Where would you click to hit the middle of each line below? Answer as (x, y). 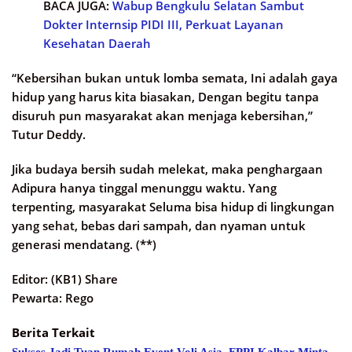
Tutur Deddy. (49, 135)
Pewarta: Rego (53, 298)
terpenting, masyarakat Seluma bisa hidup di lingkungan (173, 207)
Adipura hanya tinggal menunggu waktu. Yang (144, 188)
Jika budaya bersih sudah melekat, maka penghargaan (167, 169)
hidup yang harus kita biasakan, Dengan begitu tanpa (165, 97)
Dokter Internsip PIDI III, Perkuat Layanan (163, 25)
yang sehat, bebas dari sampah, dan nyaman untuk (159, 226)
